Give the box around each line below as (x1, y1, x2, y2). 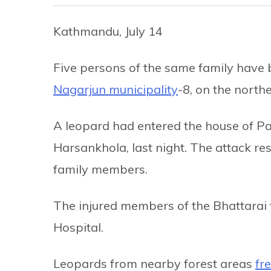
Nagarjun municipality (53, 81, 178, 97)
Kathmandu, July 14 (53, 23, 163, 39)
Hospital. (53, 219, 103, 235)
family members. (53, 161, 148, 177)
